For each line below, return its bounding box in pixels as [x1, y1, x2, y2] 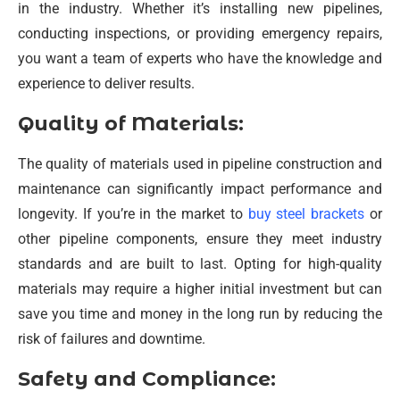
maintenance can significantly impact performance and [18, 180, 382, 197]
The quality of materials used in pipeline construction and [18, 155, 382, 172]
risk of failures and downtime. [18, 330, 205, 347]
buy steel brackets [247, 205, 365, 222]
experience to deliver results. [18, 75, 195, 92]
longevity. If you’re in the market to [18, 205, 248, 222]
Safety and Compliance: [18, 367, 276, 391]
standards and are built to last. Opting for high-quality [18, 255, 382, 272]
